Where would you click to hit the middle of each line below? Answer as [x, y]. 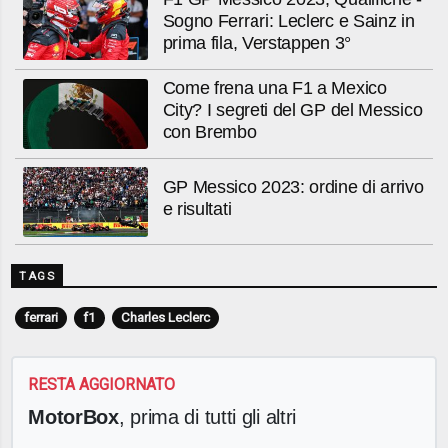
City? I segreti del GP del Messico [292, 110]
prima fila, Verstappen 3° [256, 42]
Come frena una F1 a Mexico [274, 88]
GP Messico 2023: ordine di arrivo [293, 187]
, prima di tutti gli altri [207, 417]
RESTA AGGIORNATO [102, 384]
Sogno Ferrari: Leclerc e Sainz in [288, 20]
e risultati [197, 209]
